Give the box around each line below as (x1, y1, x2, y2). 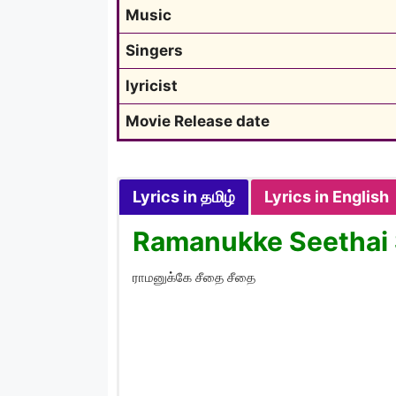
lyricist (126, 76, 178, 95)
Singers (126, 41, 183, 59)
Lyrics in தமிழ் (133, 187, 235, 206)
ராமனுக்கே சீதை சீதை (133, 268, 255, 286)
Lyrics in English (264, 187, 389, 206)
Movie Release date (126, 111, 270, 130)
